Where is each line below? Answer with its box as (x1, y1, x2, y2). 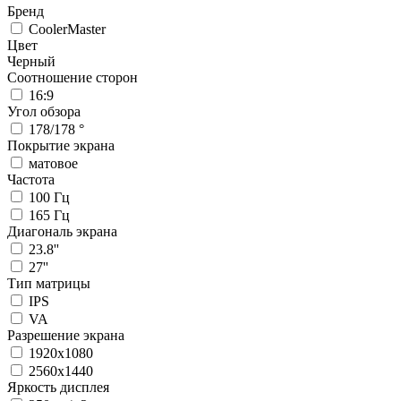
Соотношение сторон (7, 70, 138, 85)
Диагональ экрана (7, 224, 117, 239)
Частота (7, 172, 55, 187)
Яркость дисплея (7, 380, 109, 395)
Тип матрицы (7, 276, 90, 291)
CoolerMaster (29, 21, 106, 37)
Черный (7, 54, 55, 69)
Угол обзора (7, 104, 81, 119)
